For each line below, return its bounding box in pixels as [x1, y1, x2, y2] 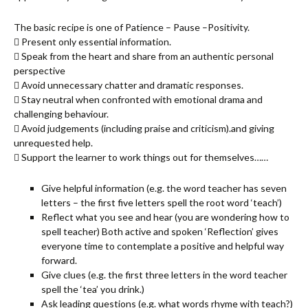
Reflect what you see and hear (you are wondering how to [41, 211, 289, 223]
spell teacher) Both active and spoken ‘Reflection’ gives [41, 225, 278, 238]
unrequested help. [14, 137, 93, 149]
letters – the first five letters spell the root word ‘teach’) [41, 197, 282, 209]
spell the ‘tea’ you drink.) [41, 283, 144, 296]
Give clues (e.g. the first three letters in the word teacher [41, 269, 287, 281]
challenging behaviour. [14, 108, 109, 120]
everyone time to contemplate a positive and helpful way [41, 240, 284, 252]
